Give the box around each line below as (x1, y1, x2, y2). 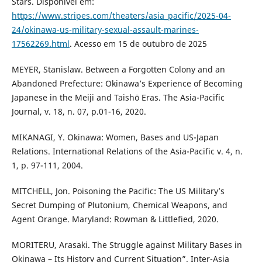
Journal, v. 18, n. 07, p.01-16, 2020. (11, 105, 146, 117)
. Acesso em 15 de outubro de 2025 (69, 37, 207, 49)
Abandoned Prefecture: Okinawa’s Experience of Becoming (11, 77, 243, 89)
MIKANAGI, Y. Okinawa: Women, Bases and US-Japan (11, 131, 219, 143)
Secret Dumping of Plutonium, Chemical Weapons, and (11, 199, 227, 211)
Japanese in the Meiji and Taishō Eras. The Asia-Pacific (11, 91, 225, 103)
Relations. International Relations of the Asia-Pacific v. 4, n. (11, 145, 243, 157)
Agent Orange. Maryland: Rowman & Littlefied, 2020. (11, 213, 219, 225)
